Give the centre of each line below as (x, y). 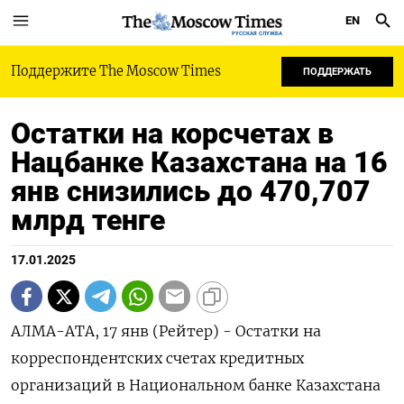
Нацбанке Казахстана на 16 (199, 162)
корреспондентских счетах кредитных (157, 358)
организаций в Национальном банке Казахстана (196, 385)
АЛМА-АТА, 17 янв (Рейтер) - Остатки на (166, 331)
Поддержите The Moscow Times (116, 71)
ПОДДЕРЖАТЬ (337, 72)
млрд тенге (88, 220)
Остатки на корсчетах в (172, 133)
